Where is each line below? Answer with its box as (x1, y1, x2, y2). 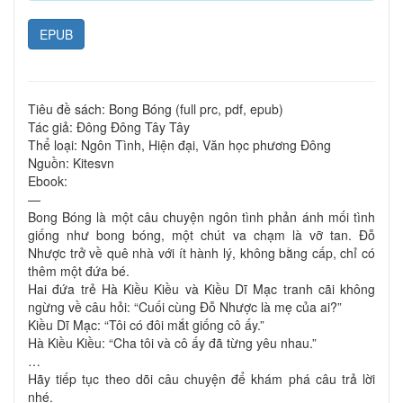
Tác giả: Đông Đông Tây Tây (28, 118, 190, 137)
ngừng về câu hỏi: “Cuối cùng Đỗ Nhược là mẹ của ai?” (28, 298, 342, 317)
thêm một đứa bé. (28, 262, 130, 281)
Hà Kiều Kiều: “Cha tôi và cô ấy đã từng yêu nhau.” (28, 334, 317, 353)
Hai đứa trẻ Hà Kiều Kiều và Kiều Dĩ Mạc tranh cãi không (28, 280, 375, 299)
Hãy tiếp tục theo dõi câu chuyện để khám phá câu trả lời (28, 370, 375, 389)
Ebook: (28, 172, 67, 191)
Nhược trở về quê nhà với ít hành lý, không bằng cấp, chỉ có (28, 244, 375, 263)
